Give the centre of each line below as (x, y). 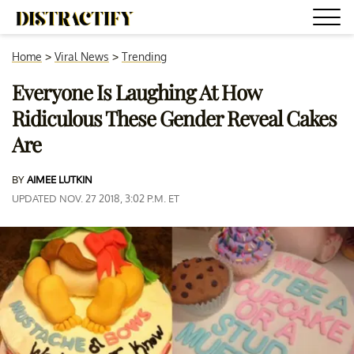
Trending (144, 56)
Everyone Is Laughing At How (136, 92)
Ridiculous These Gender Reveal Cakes (174, 118)
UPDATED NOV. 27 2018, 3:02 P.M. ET (96, 198)
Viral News (82, 56)
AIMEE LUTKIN (60, 179)
